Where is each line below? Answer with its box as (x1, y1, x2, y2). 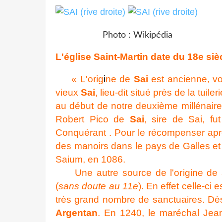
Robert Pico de (55, 113, 130, 124)
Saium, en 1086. (55, 154, 125, 165)
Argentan (55, 207, 98, 218)
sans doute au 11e (58, 180, 138, 191)
